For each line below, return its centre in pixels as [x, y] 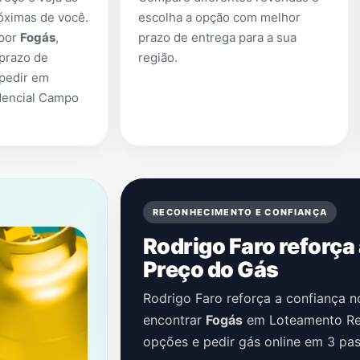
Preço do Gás [211, 269]
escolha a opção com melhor [219, 17]
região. [158, 57]
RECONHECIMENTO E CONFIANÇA [240, 212]
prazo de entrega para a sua [217, 37]
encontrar [174, 320]
